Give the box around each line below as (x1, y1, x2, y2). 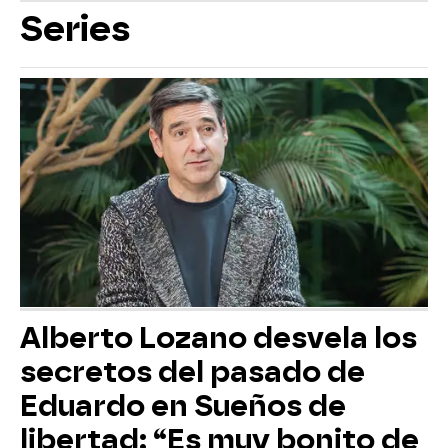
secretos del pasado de (20, 355, 365, 390)
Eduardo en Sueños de (20, 389, 346, 424)
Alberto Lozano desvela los (20, 321, 417, 356)
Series (20, 7, 131, 50)
